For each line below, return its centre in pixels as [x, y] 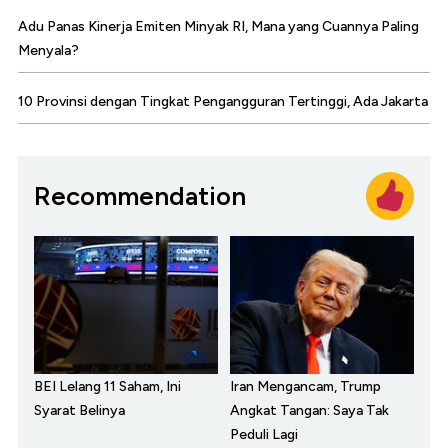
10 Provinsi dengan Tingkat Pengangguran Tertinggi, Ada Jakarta [223, 102]
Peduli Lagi [264, 435]
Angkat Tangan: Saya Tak [309, 411]
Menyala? [48, 51]
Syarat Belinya [79, 411]
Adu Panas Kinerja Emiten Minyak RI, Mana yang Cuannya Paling [218, 27]
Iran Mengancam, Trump [305, 387]
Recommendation [140, 195]
